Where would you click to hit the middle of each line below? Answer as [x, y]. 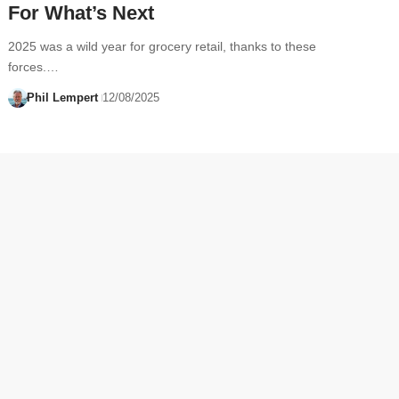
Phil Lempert [62, 97]
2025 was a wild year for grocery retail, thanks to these [163, 46]
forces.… [34, 66]
